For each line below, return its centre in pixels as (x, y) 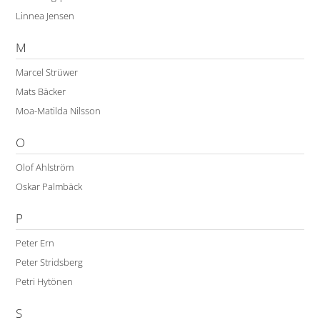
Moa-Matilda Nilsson (59, 111)
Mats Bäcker (41, 92)
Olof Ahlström (45, 167)
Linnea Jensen (45, 16)
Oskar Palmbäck (49, 187)
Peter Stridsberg (50, 262)
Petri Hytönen (45, 282)
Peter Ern (35, 243)
